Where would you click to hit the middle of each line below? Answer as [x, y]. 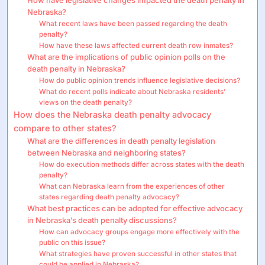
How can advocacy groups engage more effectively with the [140, 232]
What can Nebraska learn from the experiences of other [132, 186]
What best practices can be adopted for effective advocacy [135, 208]
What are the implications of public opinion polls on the [126, 56]
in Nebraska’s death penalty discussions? [102, 220]
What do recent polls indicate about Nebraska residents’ [132, 91]
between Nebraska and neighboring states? [106, 152]
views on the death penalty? [86, 102]
